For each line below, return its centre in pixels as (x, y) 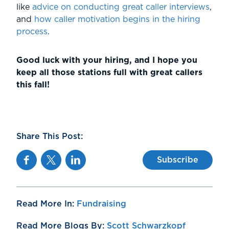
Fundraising (101, 204)
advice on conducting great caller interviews (120, 7)
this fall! (33, 85)
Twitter (55, 156)
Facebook (36, 156)
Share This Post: (50, 137)
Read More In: (47, 204)
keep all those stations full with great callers (109, 73)
